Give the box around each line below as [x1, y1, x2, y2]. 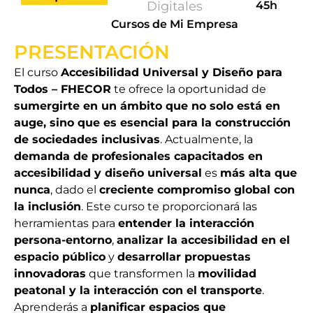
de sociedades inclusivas [14, 133, 160, 146]
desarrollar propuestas [117, 250, 251, 263]
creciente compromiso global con [99, 183, 295, 196]
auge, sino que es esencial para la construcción [14, 116, 291, 129]
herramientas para [14, 217, 118, 230]
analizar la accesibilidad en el [117, 233, 290, 247]
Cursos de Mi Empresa [110, 17, 238, 31]
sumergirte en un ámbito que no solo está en [14, 99, 280, 112]
